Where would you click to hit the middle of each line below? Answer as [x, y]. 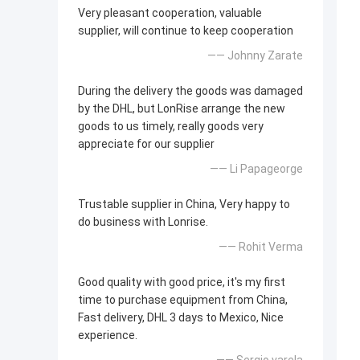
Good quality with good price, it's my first [182, 282]
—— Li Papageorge [256, 169]
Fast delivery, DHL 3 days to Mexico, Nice [181, 318]
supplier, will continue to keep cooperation [186, 31]
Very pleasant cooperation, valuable [170, 13]
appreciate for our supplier [146, 144]
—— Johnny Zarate [255, 56]
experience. [108, 335]
